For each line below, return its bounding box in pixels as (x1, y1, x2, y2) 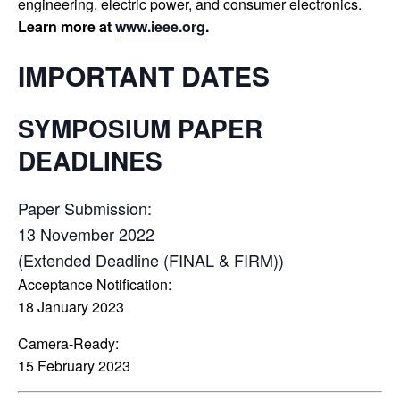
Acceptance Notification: (18, 274, 171, 295)
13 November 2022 (18, 222, 154, 246)
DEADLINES (18, 142, 162, 179)
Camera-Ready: (18, 333, 119, 354)
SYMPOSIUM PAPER (18, 110, 262, 146)
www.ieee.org (115, 16, 205, 37)
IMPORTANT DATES (18, 55, 270, 95)
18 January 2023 (18, 296, 124, 317)
